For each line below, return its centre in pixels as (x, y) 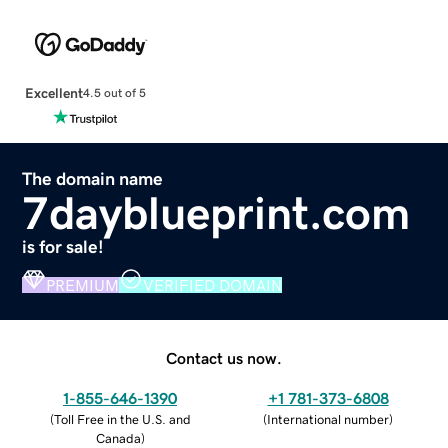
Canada (118, 438)
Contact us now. (224, 357)
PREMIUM (83, 284)
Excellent (53, 92)
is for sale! (63, 246)
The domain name (93, 178)
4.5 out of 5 (114, 93)
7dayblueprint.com (216, 212)
